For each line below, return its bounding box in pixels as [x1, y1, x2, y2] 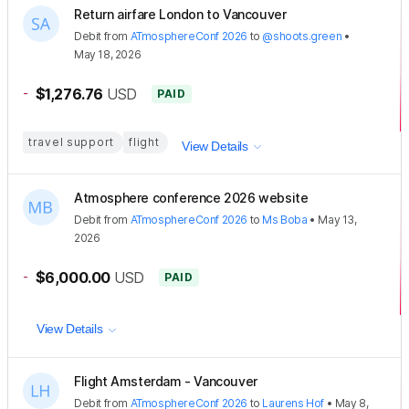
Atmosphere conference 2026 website [74, 189, 309, 205]
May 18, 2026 [74, 47, 142, 62]
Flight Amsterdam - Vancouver [74, 372, 257, 389]
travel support [28, 135, 115, 150]
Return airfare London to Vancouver [74, 6, 287, 23]
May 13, [318, 212, 357, 226]
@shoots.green [262, 29, 342, 44]
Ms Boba [262, 212, 308, 226]
